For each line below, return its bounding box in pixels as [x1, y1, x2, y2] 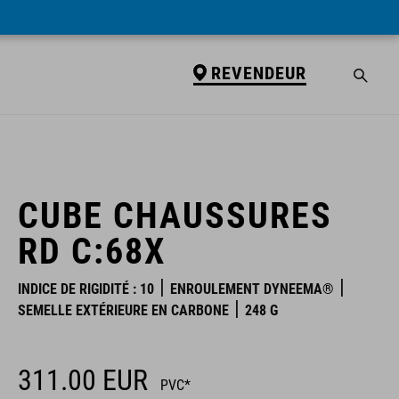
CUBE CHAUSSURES [18, 195, 332, 237]
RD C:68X [18, 231, 166, 273]
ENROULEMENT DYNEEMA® [170, 281, 334, 297]
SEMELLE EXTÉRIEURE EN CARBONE [18, 302, 229, 319]
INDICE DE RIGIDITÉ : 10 [18, 281, 154, 297]
